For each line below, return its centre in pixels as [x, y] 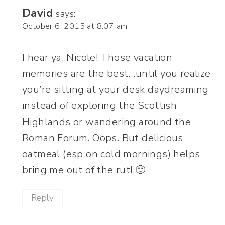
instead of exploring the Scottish [100, 105]
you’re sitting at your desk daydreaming [116, 89]
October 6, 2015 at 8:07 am [75, 26]
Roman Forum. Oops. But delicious [103, 138]
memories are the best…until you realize [117, 73]
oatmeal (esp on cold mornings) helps [111, 154]
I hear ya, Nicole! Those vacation [97, 57]
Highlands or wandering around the [107, 122]
